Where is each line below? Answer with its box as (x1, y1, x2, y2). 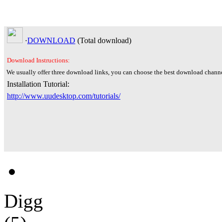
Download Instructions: (7, 56, 70, 64)
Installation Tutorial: (5, 79, 69, 88)
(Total (75, 36, 98, 45)
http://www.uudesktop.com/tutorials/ (7, 91, 120, 100)
